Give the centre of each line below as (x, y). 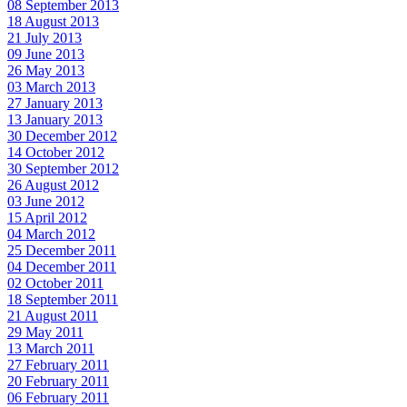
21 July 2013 (45, 38)
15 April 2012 (47, 218)
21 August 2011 (53, 316)
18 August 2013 (53, 22)
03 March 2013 (51, 87)
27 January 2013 (55, 104)
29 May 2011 (45, 333)
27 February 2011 (58, 365)
